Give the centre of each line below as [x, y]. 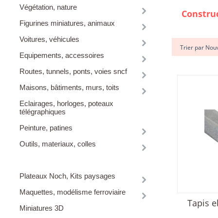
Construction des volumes [61, 160]
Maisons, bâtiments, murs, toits [69, 88]
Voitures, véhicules [49, 39]
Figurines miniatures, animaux [67, 23]
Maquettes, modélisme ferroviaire [73, 192]
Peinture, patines [46, 128]
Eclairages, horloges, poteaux [66, 104]
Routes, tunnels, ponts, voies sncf [73, 72]
